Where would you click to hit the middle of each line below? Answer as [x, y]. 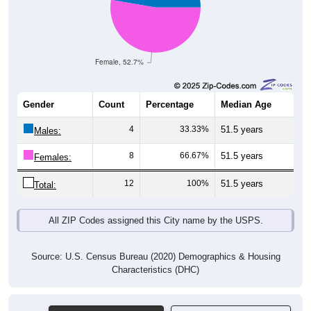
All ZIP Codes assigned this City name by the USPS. [155, 221]
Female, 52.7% [120, 62]
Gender [39, 105]
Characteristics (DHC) [155, 270]
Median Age [246, 105]
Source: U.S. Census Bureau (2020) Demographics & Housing [155, 257]
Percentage [170, 105]
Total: [45, 185]
